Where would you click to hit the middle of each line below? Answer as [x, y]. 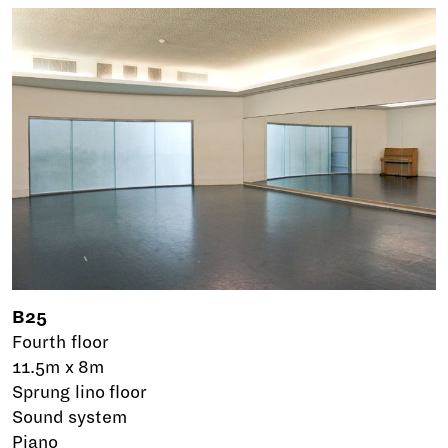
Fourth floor [60, 343]
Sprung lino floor [80, 393]
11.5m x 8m [58, 368]
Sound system [69, 418]
